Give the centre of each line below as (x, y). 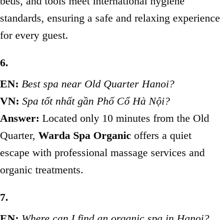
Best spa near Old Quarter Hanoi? (98, 83)
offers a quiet (161, 135)
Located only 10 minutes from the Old (124, 118)
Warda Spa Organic (85, 135)
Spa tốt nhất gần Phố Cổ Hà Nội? (96, 101)
